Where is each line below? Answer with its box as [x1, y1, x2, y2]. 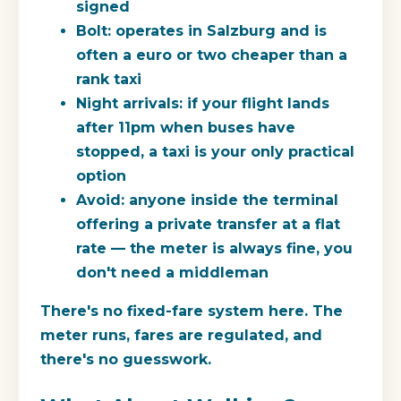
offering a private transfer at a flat [76, 215, 340, 233]
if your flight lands [183, 94, 329, 112]
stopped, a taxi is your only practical [76, 142, 354, 160]
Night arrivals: [76, 94, 183, 112]
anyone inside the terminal [124, 191, 338, 209]
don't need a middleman [76, 263, 269, 281]
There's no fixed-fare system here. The [40, 302, 343, 320]
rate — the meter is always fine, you [76, 239, 353, 257]
